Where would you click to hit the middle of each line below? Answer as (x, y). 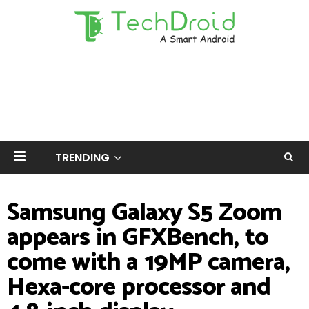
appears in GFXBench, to (138, 238)
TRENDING (82, 158)
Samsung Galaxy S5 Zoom (144, 213)
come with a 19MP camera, (148, 262)
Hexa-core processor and (139, 287)
